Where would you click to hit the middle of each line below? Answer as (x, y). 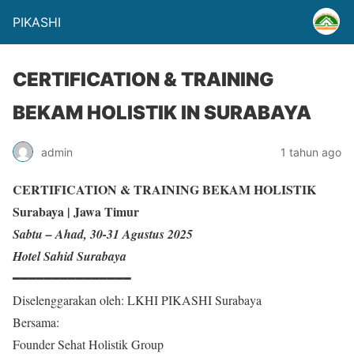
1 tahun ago (311, 152)
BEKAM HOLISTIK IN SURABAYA (162, 113)
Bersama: (36, 322)
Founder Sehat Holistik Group (88, 344)
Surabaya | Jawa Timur (76, 211)
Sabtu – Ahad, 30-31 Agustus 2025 (103, 234)
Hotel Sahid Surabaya (70, 256)
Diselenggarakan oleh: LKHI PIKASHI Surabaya (137, 300)
